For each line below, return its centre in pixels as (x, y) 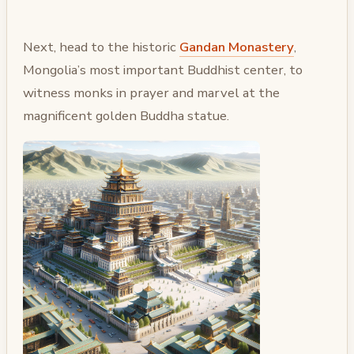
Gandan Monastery (237, 47)
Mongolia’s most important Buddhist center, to (163, 70)
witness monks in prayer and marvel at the (151, 92)
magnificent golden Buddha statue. (126, 115)
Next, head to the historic (101, 47)
